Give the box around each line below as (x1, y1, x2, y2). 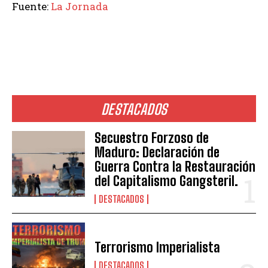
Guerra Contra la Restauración (95, 159, 256, 175)
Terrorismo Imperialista (95, 239, 221, 256)
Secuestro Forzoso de (95, 130, 209, 147)
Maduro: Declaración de (95, 144, 220, 161)
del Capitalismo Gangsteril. (95, 173, 239, 190)
